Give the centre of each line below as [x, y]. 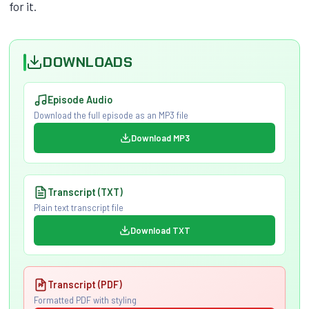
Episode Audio [80, 100]
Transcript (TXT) [85, 192]
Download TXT [160, 230]
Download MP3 [160, 138]
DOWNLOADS [88, 62]
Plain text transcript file [78, 208]
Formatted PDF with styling [85, 300]
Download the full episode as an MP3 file [111, 116]
